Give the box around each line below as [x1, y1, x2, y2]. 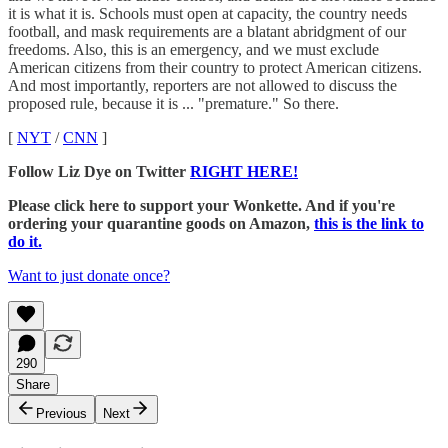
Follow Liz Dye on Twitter [8, 162, 190, 180]
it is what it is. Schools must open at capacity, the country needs [8, 4, 407, 22]
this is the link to [314, 214, 424, 232]
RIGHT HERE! [190, 162, 298, 180]
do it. [8, 232, 42, 250]
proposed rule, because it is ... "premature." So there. [8, 94, 339, 112]
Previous [36, 405, 87, 421]
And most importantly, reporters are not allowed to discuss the [8, 76, 397, 94]
